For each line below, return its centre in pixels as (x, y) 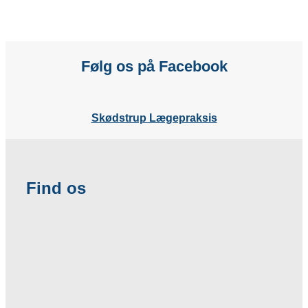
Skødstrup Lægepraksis (154, 118)
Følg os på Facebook (154, 66)
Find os (56, 188)
